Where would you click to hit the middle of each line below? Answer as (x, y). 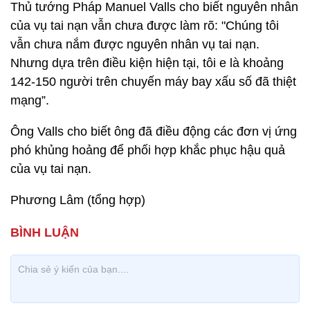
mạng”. (31, 100)
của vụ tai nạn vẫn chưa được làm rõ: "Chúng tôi (145, 26)
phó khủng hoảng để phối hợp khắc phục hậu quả (148, 150)
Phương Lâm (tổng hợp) (78, 200)
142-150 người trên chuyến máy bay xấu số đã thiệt (153, 82)
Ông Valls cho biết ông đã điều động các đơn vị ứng (154, 131)
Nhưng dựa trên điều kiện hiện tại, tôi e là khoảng (147, 63)
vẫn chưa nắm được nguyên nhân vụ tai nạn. (135, 44)
